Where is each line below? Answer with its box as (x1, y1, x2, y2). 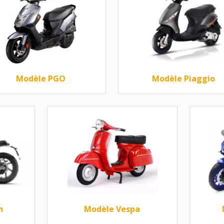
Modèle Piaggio (151, 73, 215, 84)
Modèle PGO (16, 73, 65, 84)
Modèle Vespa (84, 203, 140, 214)
